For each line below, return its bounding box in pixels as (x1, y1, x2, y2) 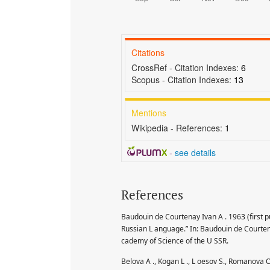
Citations (131, 46, 165, 58)
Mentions (131, 106, 166, 119)
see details (174, 146, 216, 159)
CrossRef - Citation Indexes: (131, 61, 241, 74)
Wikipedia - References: (131, 121, 225, 134)
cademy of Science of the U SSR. (121, 235, 228, 246)
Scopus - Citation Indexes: (131, 73, 234, 86)
